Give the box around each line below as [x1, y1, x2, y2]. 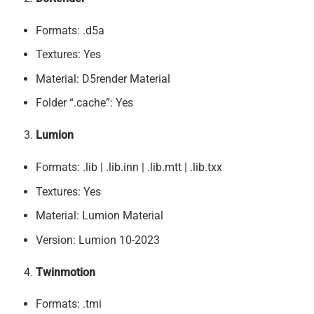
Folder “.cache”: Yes [35, 96, 133, 110]
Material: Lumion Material [35, 209, 163, 223]
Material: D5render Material [35, 71, 170, 86]
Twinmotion [35, 265, 95, 279]
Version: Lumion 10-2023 [35, 233, 160, 247]
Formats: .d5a [35, 23, 104, 37]
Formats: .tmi [35, 297, 102, 311]
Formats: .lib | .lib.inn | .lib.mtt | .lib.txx [35, 160, 222, 174]
